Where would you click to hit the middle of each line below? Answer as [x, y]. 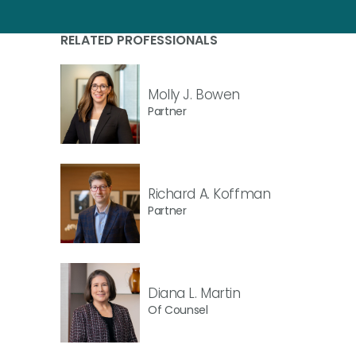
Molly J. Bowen [194, 94]
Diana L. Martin [194, 293]
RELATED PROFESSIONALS [139, 40]
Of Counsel [178, 310]
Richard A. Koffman [209, 193]
